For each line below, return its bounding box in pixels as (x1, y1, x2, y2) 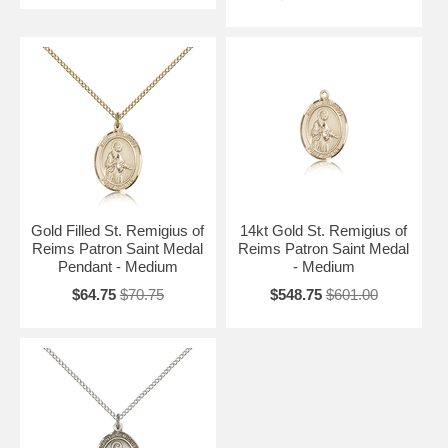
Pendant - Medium (57, 257, 178, 275)
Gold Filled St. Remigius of (31, 221, 205, 239)
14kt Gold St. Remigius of (240, 221, 408, 239)
